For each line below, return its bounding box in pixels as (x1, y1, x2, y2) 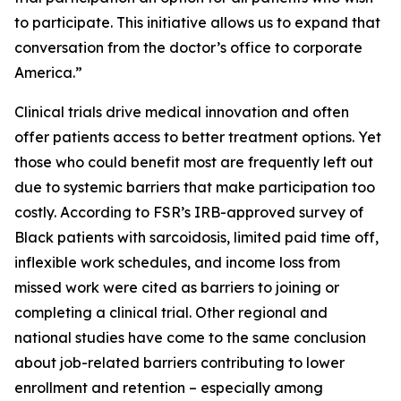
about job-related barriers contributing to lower (14, 354, 345, 371)
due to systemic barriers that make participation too (14, 178, 375, 196)
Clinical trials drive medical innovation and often (14, 103, 349, 121)
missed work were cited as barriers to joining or (14, 278, 339, 296)
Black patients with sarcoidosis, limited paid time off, (14, 228, 379, 246)
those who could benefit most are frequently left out (14, 153, 373, 171)
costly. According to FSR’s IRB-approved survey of (14, 203, 363, 221)
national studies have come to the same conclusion (14, 328, 366, 346)
